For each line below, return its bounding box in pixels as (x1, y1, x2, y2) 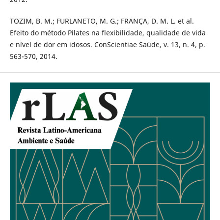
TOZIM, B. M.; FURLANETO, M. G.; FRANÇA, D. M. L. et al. (9, 16, 194, 26)
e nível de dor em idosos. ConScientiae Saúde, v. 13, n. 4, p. (9, 40, 205, 50)
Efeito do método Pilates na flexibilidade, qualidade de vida (9, 28, 206, 38)
